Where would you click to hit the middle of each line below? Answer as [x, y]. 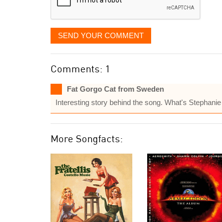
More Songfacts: [87, 139]
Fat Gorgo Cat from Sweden [115, 89]
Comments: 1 [80, 69]
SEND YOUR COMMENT [101, 35]
